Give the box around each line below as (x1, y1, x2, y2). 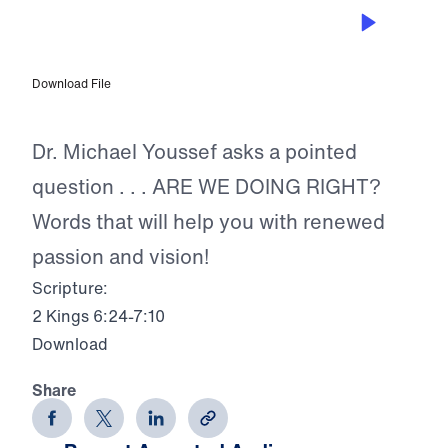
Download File (32, 75, 111, 93)
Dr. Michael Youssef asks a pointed (32, 137, 357, 167)
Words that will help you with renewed (32, 207, 385, 237)
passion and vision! (32, 242, 209, 272)
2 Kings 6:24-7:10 (32, 304, 165, 329)
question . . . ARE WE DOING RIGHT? (32, 172, 381, 202)
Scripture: (32, 276, 108, 301)
